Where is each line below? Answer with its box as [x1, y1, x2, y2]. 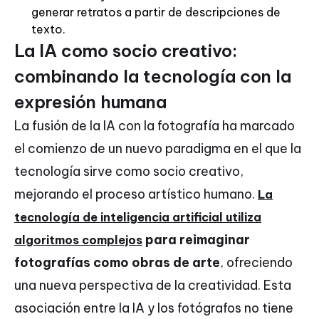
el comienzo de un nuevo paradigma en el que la [14, 140, 301, 157]
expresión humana [14, 91, 167, 113]
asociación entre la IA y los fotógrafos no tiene [14, 300, 293, 317]
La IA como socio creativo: [14, 40, 237, 62]
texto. [31, 22, 66, 37]
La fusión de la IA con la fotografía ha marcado [14, 117, 295, 135]
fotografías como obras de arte [14, 254, 220, 271]
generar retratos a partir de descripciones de [31, 5, 281, 20]
